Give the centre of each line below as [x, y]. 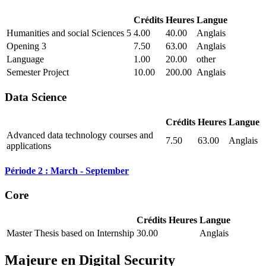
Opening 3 [26, 46]
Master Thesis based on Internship [70, 233]
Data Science [36, 97]
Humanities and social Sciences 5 [69, 33]
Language [25, 59]
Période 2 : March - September [67, 171]
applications [29, 145]
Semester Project [38, 72]
